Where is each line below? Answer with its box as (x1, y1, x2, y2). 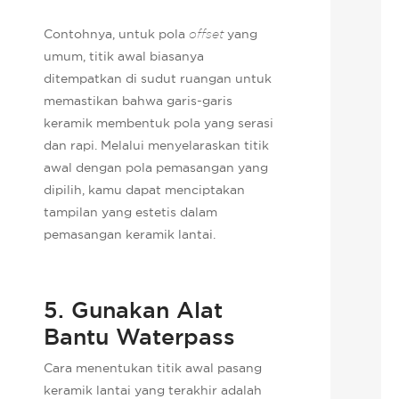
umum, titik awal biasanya (44, 47, 205, 64)
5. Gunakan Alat (44, 295, 224, 324)
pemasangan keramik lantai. (44, 225, 216, 242)
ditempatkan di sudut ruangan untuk (44, 69, 273, 86)
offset (189, 25, 228, 41)
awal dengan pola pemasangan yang (44, 159, 269, 175)
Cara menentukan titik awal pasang (44, 359, 263, 376)
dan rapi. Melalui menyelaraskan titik (44, 136, 270, 153)
